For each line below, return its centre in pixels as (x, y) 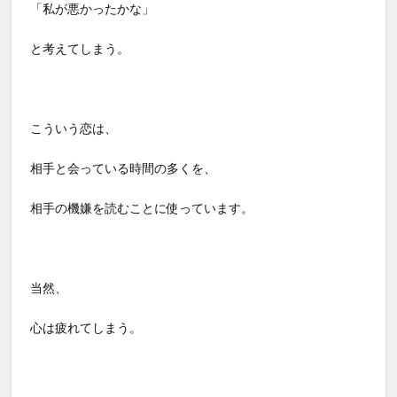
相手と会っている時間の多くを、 (124, 168)
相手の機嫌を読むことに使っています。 (142, 208)
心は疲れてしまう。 (86, 327)
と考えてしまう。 (80, 48)
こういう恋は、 (74, 128)
